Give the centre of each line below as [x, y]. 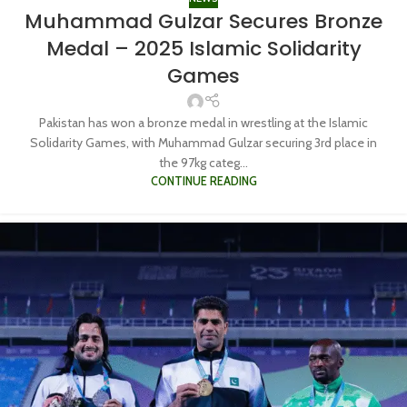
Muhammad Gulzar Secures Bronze [203, 22]
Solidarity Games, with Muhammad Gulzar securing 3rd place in [203, 142]
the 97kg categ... [203, 162]
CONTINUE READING [203, 181]
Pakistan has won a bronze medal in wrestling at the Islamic [203, 122]
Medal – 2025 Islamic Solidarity [203, 49]
